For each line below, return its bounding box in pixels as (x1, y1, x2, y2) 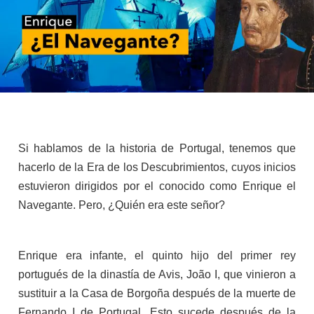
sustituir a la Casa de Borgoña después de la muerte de (18, 287, 296, 300)
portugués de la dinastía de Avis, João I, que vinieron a (18, 268, 296, 281)
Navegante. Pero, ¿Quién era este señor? (18, 199, 225, 212)
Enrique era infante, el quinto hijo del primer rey (18, 250, 296, 262)
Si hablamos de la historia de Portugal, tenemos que (18, 142, 296, 155)
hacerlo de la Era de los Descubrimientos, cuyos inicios (18, 161, 296, 174)
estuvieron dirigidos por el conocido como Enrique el (18, 180, 296, 193)
